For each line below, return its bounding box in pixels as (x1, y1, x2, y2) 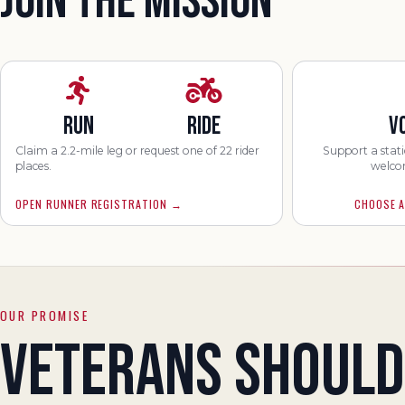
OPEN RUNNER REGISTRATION (15, 196, 168, 212)
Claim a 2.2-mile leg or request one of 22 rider (15, 144, 259, 157)
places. (15, 159, 52, 173)
